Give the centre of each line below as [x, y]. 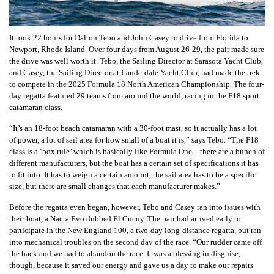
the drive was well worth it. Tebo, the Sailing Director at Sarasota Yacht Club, [136, 61]
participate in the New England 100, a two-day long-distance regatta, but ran [135, 230]
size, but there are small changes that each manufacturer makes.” [115, 186]
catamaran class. [36, 107]
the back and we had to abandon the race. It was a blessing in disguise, [125, 254]
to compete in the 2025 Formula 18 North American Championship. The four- [137, 84]
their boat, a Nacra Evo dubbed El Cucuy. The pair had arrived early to [125, 219]
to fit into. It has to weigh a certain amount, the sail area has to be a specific [133, 175]
